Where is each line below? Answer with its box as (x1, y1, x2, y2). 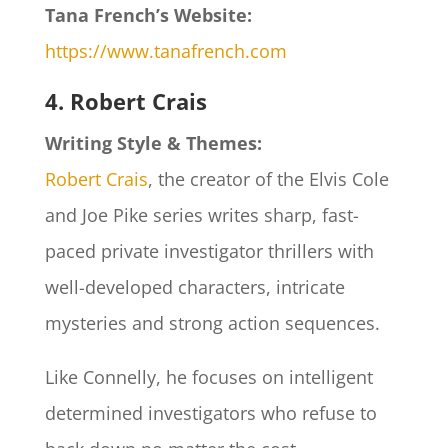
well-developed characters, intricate (44, 275, 345, 300)
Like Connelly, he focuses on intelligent (44, 365, 373, 390)
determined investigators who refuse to (44, 401, 377, 426)
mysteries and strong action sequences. (44, 311, 385, 336)
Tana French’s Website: (44, 3, 252, 28)
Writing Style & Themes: (44, 131, 262, 156)
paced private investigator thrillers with (44, 239, 374, 264)
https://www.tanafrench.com (44, 39, 287, 64)
